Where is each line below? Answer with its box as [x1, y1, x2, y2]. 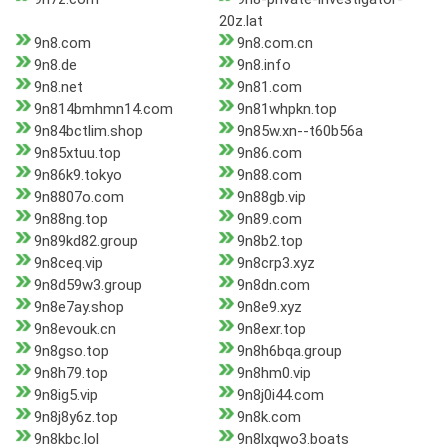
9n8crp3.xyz [236, 254, 315, 273]
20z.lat [218, 12, 263, 31]
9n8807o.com [34, 188, 124, 207]
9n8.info [236, 56, 291, 75]
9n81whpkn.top [236, 100, 337, 119]
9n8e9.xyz [236, 298, 302, 317]
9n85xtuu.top [34, 144, 121, 163]
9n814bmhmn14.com [34, 100, 173, 119]
